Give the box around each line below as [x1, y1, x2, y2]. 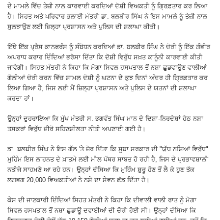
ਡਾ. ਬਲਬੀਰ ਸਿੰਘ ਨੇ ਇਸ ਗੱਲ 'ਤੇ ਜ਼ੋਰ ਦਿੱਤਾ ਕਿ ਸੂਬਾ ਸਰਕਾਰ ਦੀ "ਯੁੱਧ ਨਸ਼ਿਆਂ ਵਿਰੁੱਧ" [7, 145, 208, 153]
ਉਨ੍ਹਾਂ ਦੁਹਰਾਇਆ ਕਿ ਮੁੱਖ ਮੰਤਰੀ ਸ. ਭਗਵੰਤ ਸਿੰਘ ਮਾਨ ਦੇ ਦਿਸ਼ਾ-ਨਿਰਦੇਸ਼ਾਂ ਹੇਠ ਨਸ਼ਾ [7, 114, 203, 122]
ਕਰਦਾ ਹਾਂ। [7, 94, 38, 102]
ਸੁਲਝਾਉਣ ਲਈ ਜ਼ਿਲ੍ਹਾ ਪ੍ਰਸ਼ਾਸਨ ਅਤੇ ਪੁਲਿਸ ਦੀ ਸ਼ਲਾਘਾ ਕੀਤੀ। [7, 23, 160, 30]
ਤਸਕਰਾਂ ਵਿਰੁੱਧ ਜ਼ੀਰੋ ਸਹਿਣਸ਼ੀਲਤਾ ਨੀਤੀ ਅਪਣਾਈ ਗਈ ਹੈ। [7, 125, 146, 133]
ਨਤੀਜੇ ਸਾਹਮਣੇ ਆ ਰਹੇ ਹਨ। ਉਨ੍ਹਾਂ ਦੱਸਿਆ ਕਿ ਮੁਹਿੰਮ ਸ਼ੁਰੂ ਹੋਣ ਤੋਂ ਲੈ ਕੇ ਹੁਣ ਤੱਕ [7, 165, 194, 173]
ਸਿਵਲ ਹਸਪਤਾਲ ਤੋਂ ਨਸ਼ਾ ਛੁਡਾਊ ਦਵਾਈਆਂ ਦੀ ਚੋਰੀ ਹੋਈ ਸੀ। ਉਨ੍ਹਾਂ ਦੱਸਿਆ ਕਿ [7, 206, 196, 214]
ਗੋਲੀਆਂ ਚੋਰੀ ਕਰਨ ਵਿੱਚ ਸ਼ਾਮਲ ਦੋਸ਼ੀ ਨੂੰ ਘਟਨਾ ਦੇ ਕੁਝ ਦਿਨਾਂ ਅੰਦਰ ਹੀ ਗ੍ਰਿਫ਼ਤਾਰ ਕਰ [7, 74, 208, 82]
